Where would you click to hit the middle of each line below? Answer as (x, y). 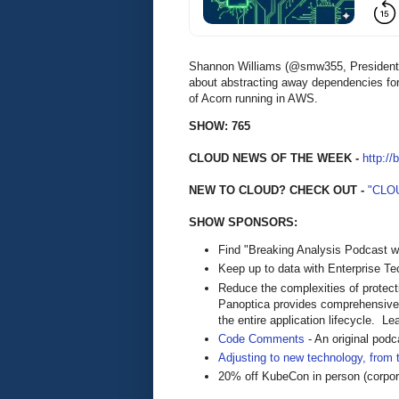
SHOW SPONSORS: (243, 222)
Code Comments (261, 338)
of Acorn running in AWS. (253, 98)
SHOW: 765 (220, 126)
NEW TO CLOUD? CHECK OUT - (277, 190)
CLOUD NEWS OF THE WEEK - (274, 158)
